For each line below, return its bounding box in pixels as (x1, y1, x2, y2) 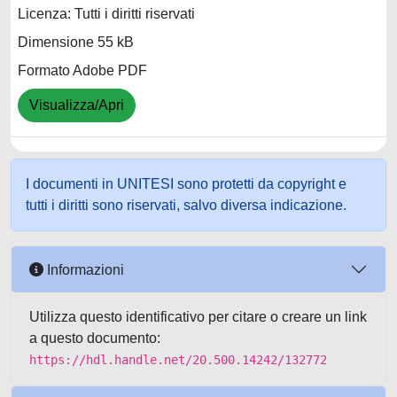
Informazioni (43, 261, 124, 277)
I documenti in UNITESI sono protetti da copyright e (26, 176, 346, 191)
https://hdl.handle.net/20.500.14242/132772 (29, 353, 327, 367)
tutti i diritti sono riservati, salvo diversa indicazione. (26, 198, 346, 213)
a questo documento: (29, 331, 160, 346)
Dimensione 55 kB (18, 35, 134, 51)
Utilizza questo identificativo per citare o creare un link (29, 309, 367, 324)
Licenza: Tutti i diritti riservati (18, 6, 195, 22)
